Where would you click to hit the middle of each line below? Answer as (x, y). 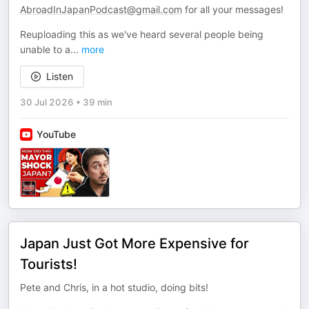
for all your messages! (233, 9)
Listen (60, 76)
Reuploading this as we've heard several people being (142, 34)
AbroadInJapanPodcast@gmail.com (101, 9)
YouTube (56, 134)
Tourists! (49, 264)
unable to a (45, 49)
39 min (98, 102)
